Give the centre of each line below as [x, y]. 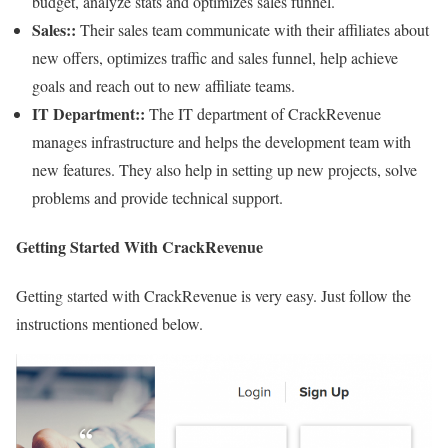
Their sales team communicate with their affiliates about [252, 29]
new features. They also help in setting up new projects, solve [224, 169]
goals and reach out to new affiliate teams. [163, 85]
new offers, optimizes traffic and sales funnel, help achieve [215, 57]
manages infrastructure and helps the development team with [221, 141]
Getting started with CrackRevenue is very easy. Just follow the [213, 296]
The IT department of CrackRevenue [263, 113]
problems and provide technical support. [157, 197]
